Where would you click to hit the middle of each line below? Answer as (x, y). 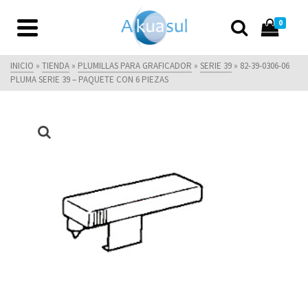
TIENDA (56, 66)
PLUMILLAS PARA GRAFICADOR (135, 66)
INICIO (22, 66)
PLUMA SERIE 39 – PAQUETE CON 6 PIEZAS (89, 79)
